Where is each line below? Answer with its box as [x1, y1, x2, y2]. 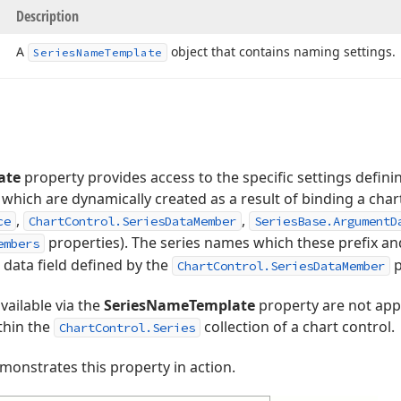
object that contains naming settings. [167, 43, 396, 60]
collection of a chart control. [200, 317, 395, 337]
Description [16, 6, 79, 26]
